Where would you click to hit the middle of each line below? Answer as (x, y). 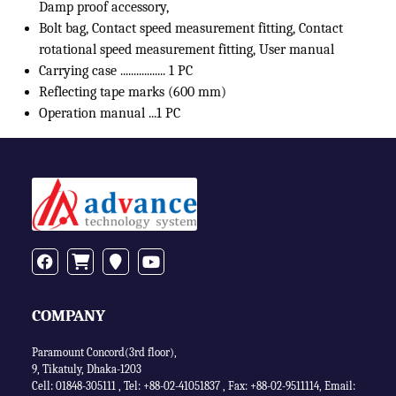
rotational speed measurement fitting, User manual (187, 49)
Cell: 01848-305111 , (78, 386)
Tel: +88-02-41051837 (173, 386)
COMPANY (69, 316)
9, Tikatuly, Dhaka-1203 (87, 369)
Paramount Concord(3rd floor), (104, 352)
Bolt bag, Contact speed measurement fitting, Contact (191, 28)
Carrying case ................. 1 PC (116, 71)
